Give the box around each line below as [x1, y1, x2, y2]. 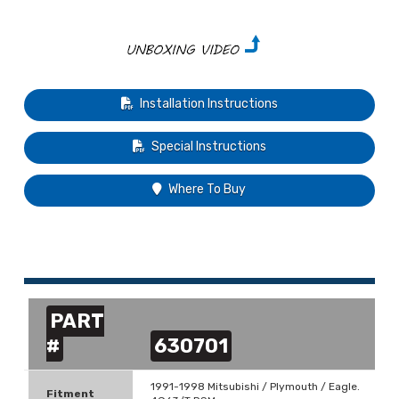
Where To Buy [168, 182, 247, 198]
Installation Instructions [139, 96, 278, 112]
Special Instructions [151, 139, 266, 155]
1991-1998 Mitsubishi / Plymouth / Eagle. [150, 380, 360, 394]
